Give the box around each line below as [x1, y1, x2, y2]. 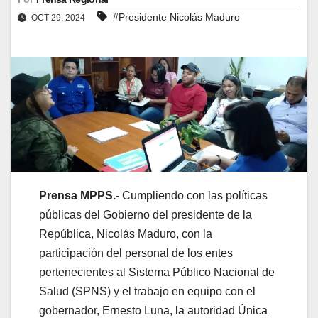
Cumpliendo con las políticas [122, 189, 268, 202]
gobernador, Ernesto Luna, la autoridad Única [39, 304, 268, 317]
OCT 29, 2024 [29, 12, 87, 23]
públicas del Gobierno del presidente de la [39, 208, 252, 221]
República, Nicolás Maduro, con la [39, 227, 212, 240]
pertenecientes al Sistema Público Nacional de [39, 265, 275, 278]
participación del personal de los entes [39, 246, 233, 259]
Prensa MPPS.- [39, 189, 122, 202]
